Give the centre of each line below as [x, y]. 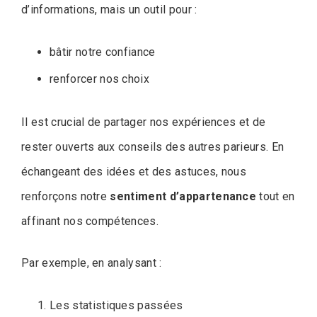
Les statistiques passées [116, 306]
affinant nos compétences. [90, 221]
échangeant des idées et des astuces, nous [134, 172]
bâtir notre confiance [103, 52]
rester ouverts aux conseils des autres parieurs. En [153, 147]
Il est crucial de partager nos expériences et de [144, 122]
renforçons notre [66, 197]
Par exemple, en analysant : [92, 263]
